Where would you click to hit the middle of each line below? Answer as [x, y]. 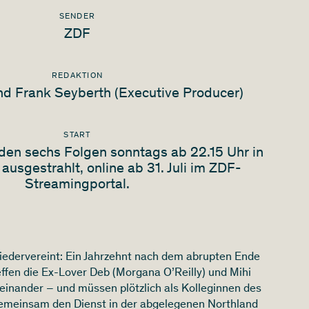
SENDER [77, 17]
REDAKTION [77, 76]
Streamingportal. [77, 185]
